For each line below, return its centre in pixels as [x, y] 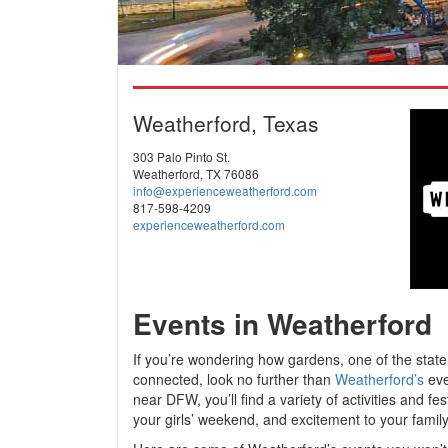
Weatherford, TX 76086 [196, 173]
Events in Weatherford [282, 323]
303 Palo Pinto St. [181, 156]
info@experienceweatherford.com [225, 190]
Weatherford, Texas [226, 123]
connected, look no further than [234, 379]
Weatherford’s [379, 379]
